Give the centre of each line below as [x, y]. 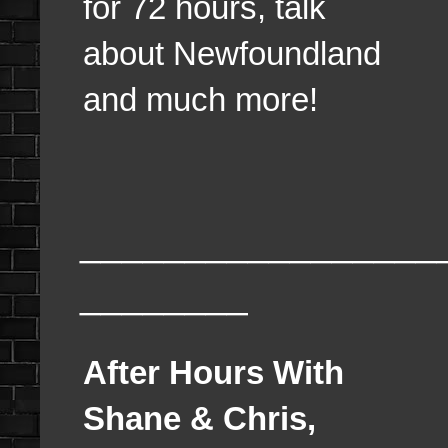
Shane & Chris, [199, 419]
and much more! [200, 100]
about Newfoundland [232, 54]
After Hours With [213, 373]
